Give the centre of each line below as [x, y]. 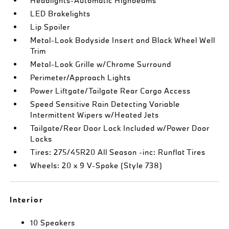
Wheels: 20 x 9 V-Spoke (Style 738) [97, 165]
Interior [27, 200]
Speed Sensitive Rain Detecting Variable [105, 104]
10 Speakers [53, 223]
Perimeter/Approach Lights [81, 77]
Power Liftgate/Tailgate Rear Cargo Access [111, 91]
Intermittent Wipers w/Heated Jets [95, 115]
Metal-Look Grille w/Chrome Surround [101, 64]
